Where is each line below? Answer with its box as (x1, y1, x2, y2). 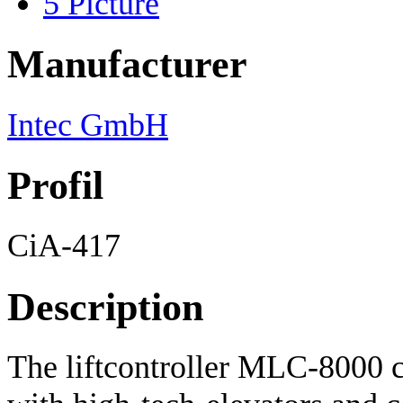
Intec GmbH (7, 106, 168, 143)
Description (7, 284, 203, 328)
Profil (7, 164, 103, 207)
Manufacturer (7, 42, 247, 86)
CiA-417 (7, 228, 121, 264)
